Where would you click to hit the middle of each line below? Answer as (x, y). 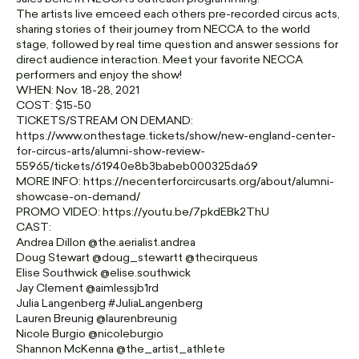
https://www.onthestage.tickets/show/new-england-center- (176, 137)
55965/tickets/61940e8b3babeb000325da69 (137, 167)
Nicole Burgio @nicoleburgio (90, 335)
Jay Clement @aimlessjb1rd (87, 289)
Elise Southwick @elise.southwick (103, 274)
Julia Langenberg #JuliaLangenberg (109, 304)
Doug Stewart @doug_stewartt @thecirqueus (137, 258)
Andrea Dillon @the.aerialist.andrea (106, 243)
